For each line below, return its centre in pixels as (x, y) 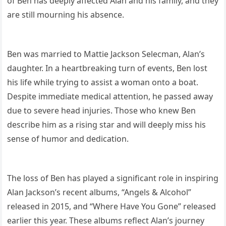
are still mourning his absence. (66, 15)
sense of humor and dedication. (68, 139)
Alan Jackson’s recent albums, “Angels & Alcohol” (99, 192)
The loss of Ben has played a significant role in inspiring (113, 178)
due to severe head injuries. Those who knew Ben (102, 111)
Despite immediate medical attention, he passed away (110, 97)
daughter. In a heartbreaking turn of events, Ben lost (107, 68)
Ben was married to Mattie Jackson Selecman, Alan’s (106, 54)
